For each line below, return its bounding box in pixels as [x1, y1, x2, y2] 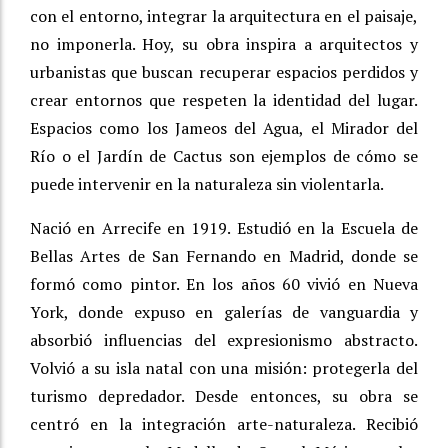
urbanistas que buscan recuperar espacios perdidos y [30, 61, 418, 84]
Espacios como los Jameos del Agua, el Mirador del [30, 117, 418, 140]
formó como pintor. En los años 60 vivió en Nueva [30, 273, 418, 296]
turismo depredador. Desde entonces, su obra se [30, 385, 418, 408]
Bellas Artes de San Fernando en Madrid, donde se [30, 245, 418, 268]
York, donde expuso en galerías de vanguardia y [30, 301, 418, 324]
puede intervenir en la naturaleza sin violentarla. [30, 173, 384, 196]
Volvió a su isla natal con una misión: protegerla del [30, 357, 418, 380]
